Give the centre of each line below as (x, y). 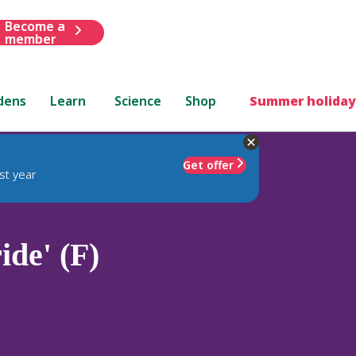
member (30, 39)
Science (138, 101)
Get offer (208, 164)
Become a (35, 26)
